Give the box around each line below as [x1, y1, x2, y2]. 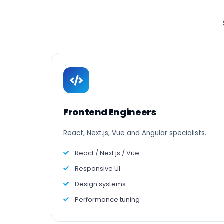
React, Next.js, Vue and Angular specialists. [63, 128, 206, 138]
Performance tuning [75, 195, 140, 204]
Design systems [75, 179, 126, 189]
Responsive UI [75, 164, 120, 173]
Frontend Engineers [63, 106, 156, 118]
